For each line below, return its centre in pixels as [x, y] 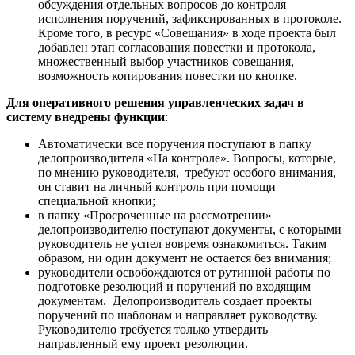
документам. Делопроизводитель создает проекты [175, 300]
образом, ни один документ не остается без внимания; [185, 258]
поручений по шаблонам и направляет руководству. [178, 315]
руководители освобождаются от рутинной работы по [184, 272]
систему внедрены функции [86, 116]
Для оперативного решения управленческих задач [150, 102]
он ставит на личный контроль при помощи [157, 186]
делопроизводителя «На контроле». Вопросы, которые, [187, 158]
